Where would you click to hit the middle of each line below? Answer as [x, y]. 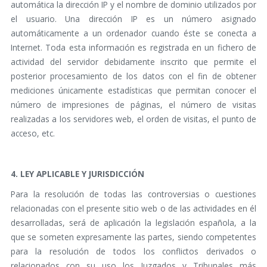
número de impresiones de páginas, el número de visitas [133, 105]
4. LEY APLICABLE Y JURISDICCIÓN [77, 174]
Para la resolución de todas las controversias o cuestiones [133, 194]
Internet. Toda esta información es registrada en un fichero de [133, 48]
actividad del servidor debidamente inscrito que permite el [133, 62]
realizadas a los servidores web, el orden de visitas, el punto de [133, 119]
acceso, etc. [32, 133]
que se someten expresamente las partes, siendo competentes [133, 237]
